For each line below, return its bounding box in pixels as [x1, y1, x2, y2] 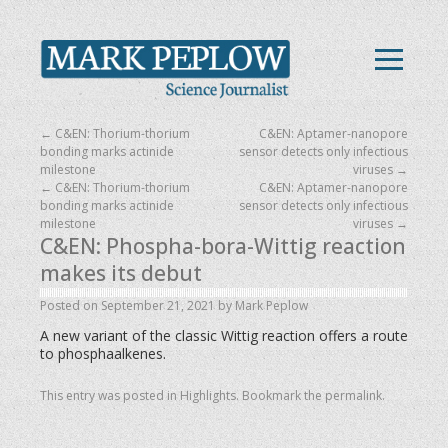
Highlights [180, 387, 236, 404]
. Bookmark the [236, 387, 325, 404]
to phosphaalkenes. [40, 344, 166, 363]
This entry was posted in [40, 387, 180, 404]
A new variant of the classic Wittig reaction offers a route [40, 326, 408, 345]
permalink [325, 387, 382, 404]
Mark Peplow [235, 297, 308, 314]
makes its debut [40, 259, 202, 287]
